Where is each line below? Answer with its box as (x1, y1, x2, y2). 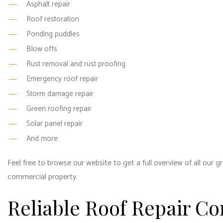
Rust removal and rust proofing (26, 58, 125, 70)
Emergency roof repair (26, 73, 98, 85)
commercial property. (7, 170, 78, 184)
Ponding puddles (26, 28, 80, 40)
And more (26, 132, 58, 145)
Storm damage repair (26, 88, 94, 100)
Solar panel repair (26, 117, 83, 130)
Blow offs (26, 43, 57, 55)
